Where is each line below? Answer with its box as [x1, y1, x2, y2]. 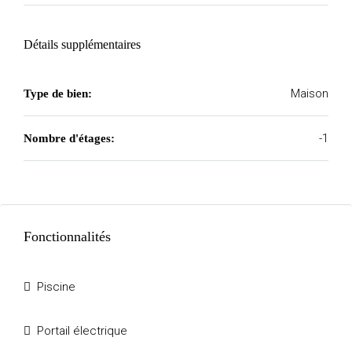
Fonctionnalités [24, 229, 111, 244]
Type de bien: [24, 87, 92, 100]
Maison [291, 86, 328, 101]
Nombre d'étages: [24, 132, 115, 145]
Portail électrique [37, 324, 127, 338]
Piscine [37, 280, 75, 294]
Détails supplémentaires [24, 38, 141, 51]
